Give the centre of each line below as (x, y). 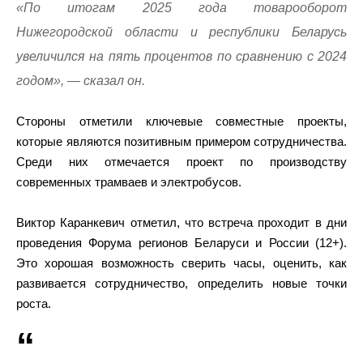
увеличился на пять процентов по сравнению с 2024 (181, 56)
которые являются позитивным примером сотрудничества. (181, 141)
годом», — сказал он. (81, 81)
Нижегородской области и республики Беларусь (181, 32)
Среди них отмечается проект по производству (181, 162)
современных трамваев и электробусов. (129, 182)
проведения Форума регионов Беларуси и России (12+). (181, 243)
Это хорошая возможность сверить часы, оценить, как (181, 263)
